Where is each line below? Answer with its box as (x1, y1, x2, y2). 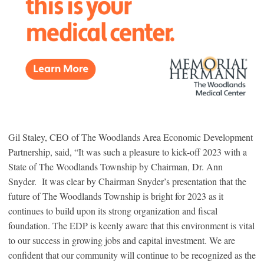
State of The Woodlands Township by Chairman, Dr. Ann (8, 160, 223, 173)
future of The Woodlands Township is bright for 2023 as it (8, 189, 223, 202)
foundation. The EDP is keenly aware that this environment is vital (8, 219, 255, 232)
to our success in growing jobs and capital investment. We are (8, 233, 235, 246)
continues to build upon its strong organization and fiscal (8, 204, 217, 217)
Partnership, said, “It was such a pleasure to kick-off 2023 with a (8, 145, 247, 158)
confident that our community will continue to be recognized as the (8, 248, 256, 261)
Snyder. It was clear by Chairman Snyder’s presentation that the (8, 174, 246, 187)
